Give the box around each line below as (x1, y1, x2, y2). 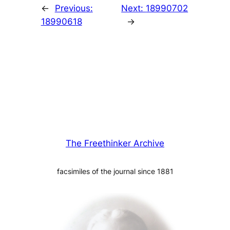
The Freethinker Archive (66, 138, 164, 149)
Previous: (54, 3, 93, 14)
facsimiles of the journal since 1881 (56, 167, 174, 176)
